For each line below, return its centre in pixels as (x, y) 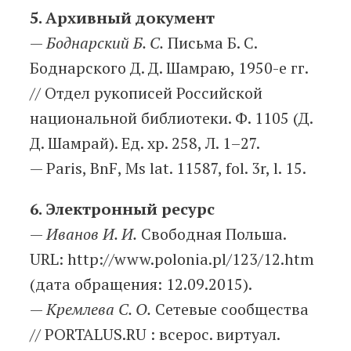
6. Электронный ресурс (122, 209)
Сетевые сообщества (230, 309)
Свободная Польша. (212, 234)
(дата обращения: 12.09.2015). (141, 284)
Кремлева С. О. (99, 309)
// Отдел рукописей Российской (146, 93)
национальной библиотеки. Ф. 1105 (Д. (171, 118)
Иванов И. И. (92, 234)
